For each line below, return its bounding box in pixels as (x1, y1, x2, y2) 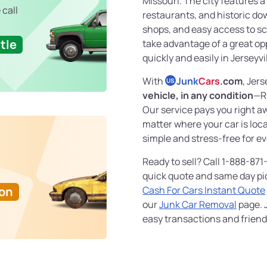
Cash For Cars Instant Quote (142, 184, 265, 197)
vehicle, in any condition (142, 89, 253, 103)
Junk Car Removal (159, 198, 237, 212)
